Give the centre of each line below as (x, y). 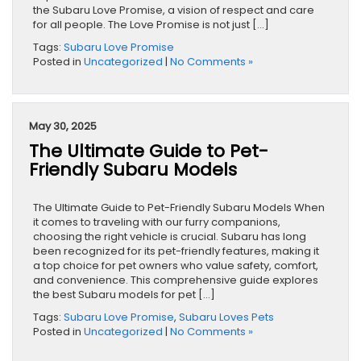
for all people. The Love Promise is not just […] (151, 25)
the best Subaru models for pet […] (124, 295)
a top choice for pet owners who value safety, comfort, (176, 266)
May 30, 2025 (63, 127)
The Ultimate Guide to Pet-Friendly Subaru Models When (179, 208)
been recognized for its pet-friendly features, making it (176, 251)
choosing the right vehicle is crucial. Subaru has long (170, 237)
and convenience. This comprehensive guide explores (176, 280)
